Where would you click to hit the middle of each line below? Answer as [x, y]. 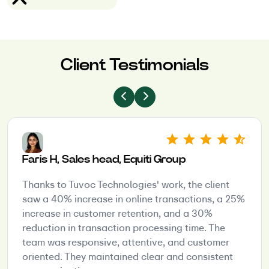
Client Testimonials [134, 64]
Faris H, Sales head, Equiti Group [104, 159]
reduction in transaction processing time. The [124, 228]
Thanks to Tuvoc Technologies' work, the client [126, 184]
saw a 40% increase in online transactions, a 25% [134, 199]
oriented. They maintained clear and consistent [128, 256]
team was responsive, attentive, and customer [126, 242]
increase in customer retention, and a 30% [117, 213]
